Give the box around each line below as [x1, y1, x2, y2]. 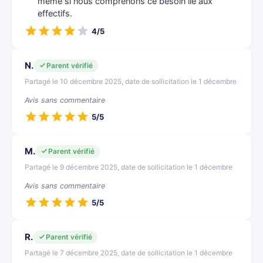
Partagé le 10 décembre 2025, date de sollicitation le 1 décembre [25, 77, 237, 86]
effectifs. [38, 8, 72, 19]
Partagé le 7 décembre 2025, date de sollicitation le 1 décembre [25, 248, 232, 257]
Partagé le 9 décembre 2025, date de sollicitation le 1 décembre [25, 163, 232, 171]
